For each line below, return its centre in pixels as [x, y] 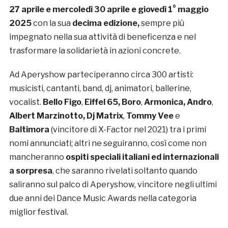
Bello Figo [62, 102]
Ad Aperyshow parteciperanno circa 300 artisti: [101, 75]
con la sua [52, 23]
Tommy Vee [150, 116]
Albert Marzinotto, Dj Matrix [66, 116]
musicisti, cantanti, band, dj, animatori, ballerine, [100, 89]
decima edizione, [106, 23]
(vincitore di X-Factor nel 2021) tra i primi [128, 130]
